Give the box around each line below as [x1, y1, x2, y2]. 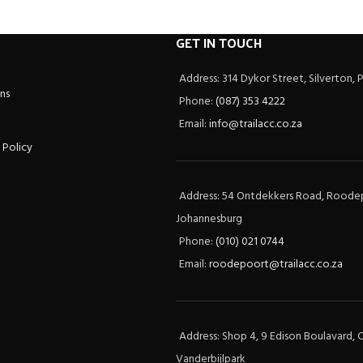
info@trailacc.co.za [208, 115, 302, 134]
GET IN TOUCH [175, 31, 262, 54]
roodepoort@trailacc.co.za [208, 255, 343, 274]
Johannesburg [175, 210, 242, 228]
